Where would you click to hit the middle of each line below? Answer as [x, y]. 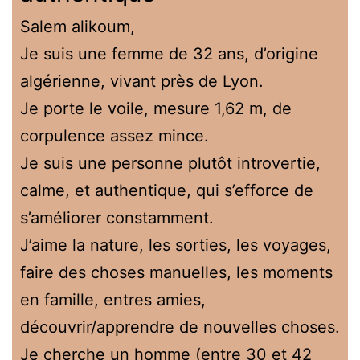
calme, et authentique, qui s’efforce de [167, 190]
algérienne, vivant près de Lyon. [142, 81]
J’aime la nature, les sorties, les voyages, [176, 245]
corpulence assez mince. [115, 135]
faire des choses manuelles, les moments [176, 272]
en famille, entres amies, [113, 299]
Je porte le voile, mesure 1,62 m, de [156, 108]
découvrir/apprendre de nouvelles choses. [180, 327]
